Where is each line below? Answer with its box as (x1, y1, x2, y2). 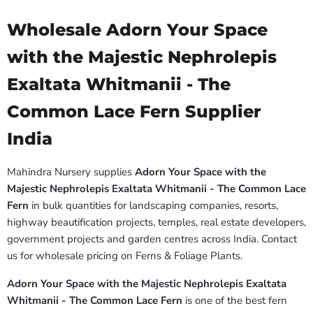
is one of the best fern (182, 293, 287, 308)
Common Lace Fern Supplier (7, 101, 261, 122)
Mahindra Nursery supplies (7, 165, 135, 180)
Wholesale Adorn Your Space (7, 19, 268, 41)
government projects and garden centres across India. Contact (7, 232, 297, 247)
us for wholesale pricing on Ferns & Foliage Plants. (7, 249, 242, 263)
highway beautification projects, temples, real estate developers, (7, 215, 306, 230)
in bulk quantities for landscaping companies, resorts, (29, 198, 278, 213)
